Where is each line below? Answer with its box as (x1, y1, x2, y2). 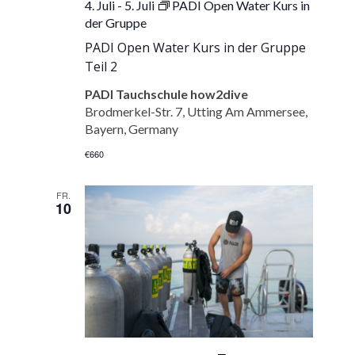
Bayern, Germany (85, 121, 179, 137)
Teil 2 (85, 58, 118, 76)
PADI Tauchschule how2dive (85, 86, 249, 102)
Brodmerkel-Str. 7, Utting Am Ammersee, (85, 104, 308, 120)
